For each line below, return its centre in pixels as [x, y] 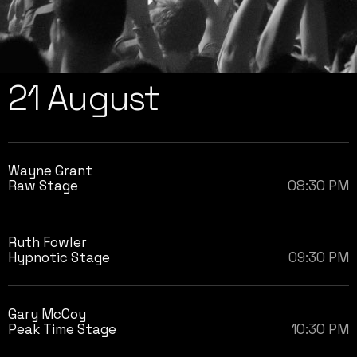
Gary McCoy [47, 314]
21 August [84, 98]
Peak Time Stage [62, 329]
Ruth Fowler [47, 242]
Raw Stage [43, 186]
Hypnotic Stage [59, 257]
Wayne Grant [50, 171]
